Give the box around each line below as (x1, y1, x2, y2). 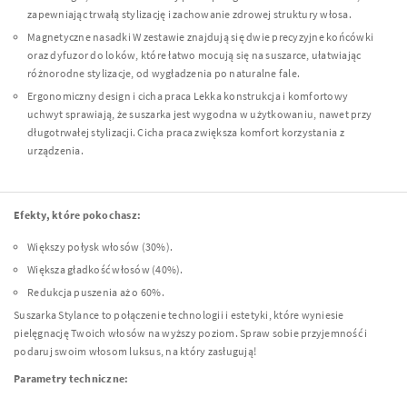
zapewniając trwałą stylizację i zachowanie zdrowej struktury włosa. (27, 7, 352, 22)
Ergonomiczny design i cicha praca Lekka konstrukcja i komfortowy (27, 89, 348, 104)
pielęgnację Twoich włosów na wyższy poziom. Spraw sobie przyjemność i (14, 326, 368, 341)
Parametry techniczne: (14, 372, 129, 386)
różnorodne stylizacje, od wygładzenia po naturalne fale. (27, 66, 300, 81)
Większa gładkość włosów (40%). (27, 263, 184, 277)
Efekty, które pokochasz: (14, 208, 141, 223)
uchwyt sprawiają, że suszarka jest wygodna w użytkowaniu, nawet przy (27, 107, 372, 122)
